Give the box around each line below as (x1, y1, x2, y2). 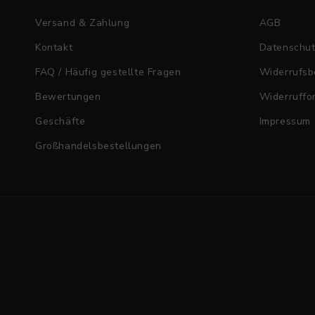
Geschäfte (35, 115, 86, 128)
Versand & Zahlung (35, 16, 130, 30)
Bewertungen (35, 90, 101, 103)
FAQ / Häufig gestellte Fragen (35, 65, 181, 79)
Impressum (259, 115, 311, 128)
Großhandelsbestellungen (35, 139, 162, 153)
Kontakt (35, 41, 73, 54)
